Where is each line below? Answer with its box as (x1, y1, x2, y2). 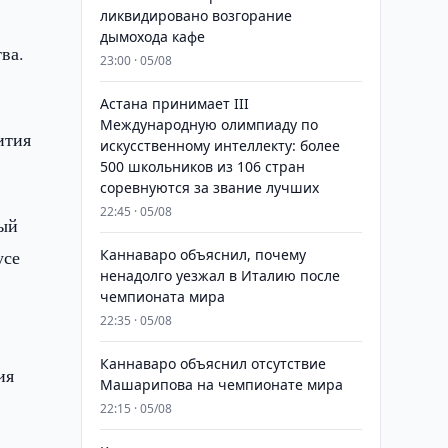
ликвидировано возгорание (99, 6, 292, 25)
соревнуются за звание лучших (99, 178, 319, 197)
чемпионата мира (99, 287, 225, 306)
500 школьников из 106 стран (99, 157, 305, 176)
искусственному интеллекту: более (99, 136, 340, 155)
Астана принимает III (99, 94, 249, 113)
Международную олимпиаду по (99, 115, 318, 134)
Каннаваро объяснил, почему (99, 245, 306, 264)
